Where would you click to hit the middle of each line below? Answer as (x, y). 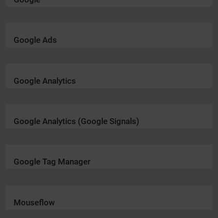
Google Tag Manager (52, 162)
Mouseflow (34, 202)
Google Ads (35, 40)
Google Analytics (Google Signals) (76, 121)
